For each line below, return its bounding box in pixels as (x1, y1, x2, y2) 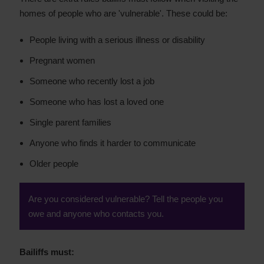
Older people (29, 159, 78, 169)
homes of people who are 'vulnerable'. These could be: (19, 8, 227, 18)
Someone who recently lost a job (29, 76, 154, 86)
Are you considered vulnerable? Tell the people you (28, 194, 223, 204)
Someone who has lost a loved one (29, 97, 164, 107)
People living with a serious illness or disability (29, 35, 205, 45)
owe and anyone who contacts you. (28, 209, 164, 219)
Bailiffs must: (19, 247, 74, 257)
